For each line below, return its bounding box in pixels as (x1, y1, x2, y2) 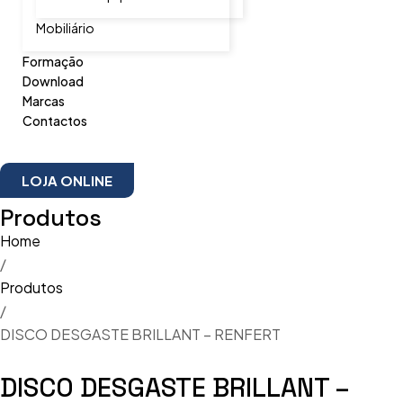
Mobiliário (36, 20, 94, 36)
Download (22, 73, 84, 89)
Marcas (22, 93, 65, 109)
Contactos (22, 112, 87, 129)
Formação (22, 53, 84, 69)
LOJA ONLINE (22, 172, 112, 189)
